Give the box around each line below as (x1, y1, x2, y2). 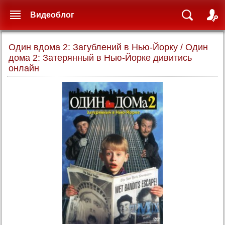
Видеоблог (30, 11, 74, 19)
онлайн (9, 63, 39, 73)
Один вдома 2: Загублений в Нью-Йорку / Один (9, 42, 208, 52)
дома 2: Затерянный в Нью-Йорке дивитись (9, 53, 192, 63)
